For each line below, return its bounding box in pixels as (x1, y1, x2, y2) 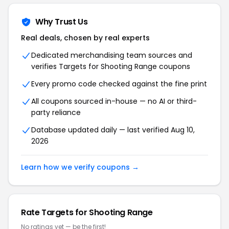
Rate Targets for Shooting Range (21, 207, 153, 218)
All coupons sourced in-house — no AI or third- (31, 96, 197, 106)
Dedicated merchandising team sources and (31, 50, 192, 60)
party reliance (31, 107, 81, 118)
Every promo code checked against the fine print (31, 79, 207, 89)
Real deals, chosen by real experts (21, 33, 150, 43)
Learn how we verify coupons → (21, 162, 139, 172)
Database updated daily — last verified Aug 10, (31, 125, 195, 135)
